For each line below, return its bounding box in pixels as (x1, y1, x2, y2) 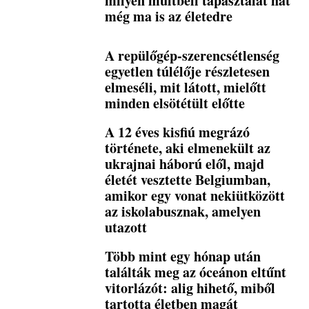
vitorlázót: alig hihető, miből (105, 278, 276, 299)
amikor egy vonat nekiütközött (105, 186, 286, 206)
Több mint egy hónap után (105, 246, 261, 267)
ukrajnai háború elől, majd (105, 154, 265, 175)
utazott (105, 217, 148, 238)
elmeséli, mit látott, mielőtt (105, 77, 267, 98)
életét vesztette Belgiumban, (105, 170, 271, 190)
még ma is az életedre (105, 6, 233, 26)
